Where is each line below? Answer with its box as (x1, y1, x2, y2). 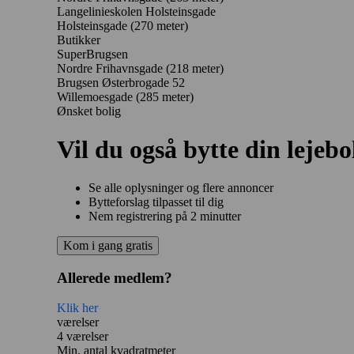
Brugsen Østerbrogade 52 (57, 75, 185, 89)
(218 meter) (166, 61, 224, 75)
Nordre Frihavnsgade (57, 61, 166, 75)
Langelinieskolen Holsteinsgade (57, 4, 216, 18)
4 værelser (57, 330, 108, 343)
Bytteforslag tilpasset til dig (88, 194, 224, 209)
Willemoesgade (57, 89, 136, 104)
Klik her (57, 301, 98, 314)
